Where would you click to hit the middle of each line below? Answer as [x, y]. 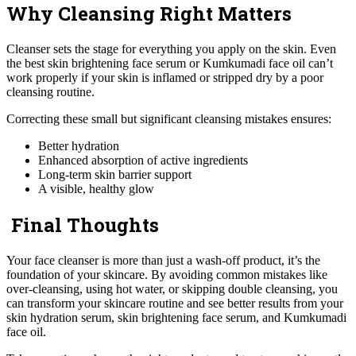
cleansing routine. [50, 92]
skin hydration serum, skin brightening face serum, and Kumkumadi [176, 318]
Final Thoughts [83, 225]
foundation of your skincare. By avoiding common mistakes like [167, 275]
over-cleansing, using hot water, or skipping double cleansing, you [172, 289]
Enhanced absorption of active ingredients [143, 161]
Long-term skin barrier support [115, 175]
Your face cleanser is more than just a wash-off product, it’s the [163, 261]
